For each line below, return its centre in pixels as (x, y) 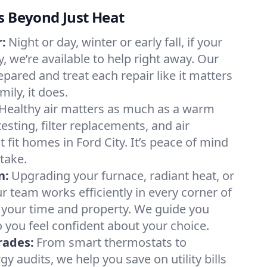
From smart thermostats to (111, 242)
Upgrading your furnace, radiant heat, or (123, 176)
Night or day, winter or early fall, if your (115, 42)
